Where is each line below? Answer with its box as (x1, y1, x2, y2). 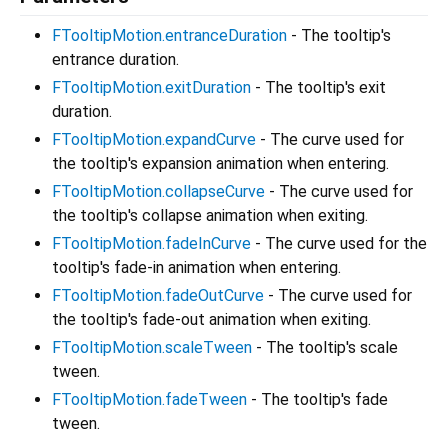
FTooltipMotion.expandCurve (52, 130, 256, 150)
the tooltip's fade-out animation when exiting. (52, 310, 371, 330)
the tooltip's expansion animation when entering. (52, 154, 389, 174)
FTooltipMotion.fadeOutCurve (52, 286, 264, 306)
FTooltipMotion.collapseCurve (52, 182, 265, 202)
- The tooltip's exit (251, 78, 386, 98)
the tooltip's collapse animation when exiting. (52, 206, 368, 226)
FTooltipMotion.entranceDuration (52, 26, 287, 46)
